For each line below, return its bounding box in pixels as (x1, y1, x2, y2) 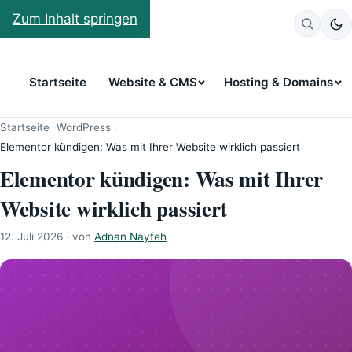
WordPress (57, 121, 111, 134)
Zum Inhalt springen (13, 11, 137, 27)
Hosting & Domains (224, 75, 334, 90)
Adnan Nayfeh (94, 230, 167, 244)
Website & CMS (108, 75, 197, 90)
